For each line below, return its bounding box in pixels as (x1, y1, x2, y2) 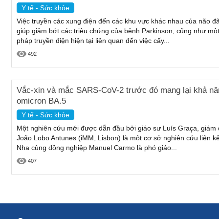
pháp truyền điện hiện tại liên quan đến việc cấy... (17, 36, 170, 44)
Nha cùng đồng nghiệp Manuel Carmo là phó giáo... (17, 143, 177, 152)
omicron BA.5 (17, 96, 66, 106)
